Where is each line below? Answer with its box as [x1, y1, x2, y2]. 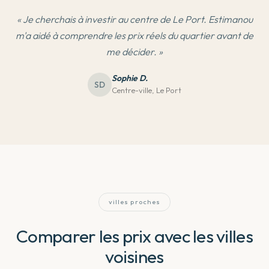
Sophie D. [112, 73, 148, 83]
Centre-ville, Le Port [112, 85, 181, 95]
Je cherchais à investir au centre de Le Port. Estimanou [22, 13, 253, 25]
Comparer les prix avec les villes [16, 225, 253, 247]
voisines [105, 245, 164, 268]
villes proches [108, 198, 161, 206]
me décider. [106, 46, 157, 58]
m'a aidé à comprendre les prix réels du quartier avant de [16, 29, 253, 41]
